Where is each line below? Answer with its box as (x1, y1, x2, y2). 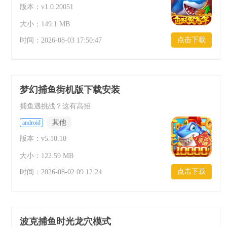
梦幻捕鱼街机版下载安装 (20, 85, 120, 95)
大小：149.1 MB (20, 20, 70, 28)
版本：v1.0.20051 (20, 3, 73, 11)
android (22, 119, 41, 126)
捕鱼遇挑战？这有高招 (20, 102, 91, 110)
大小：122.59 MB (20, 152, 73, 160)
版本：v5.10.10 (20, 135, 66, 142)
